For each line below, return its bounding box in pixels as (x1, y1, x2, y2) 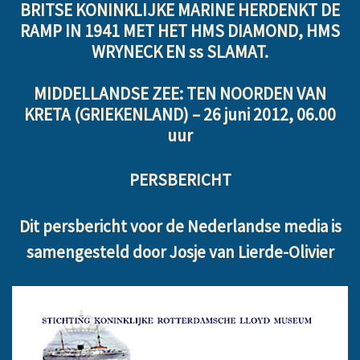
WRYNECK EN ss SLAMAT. (92, 40, 268, 63)
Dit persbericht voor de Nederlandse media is (18, 215, 342, 238)
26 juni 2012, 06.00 (203, 104, 336, 126)
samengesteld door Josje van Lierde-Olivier (26, 241, 334, 264)
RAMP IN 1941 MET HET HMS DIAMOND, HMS (20, 19, 340, 42)
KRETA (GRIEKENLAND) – (24, 104, 203, 126)
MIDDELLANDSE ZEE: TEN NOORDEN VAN (34, 83, 326, 105)
